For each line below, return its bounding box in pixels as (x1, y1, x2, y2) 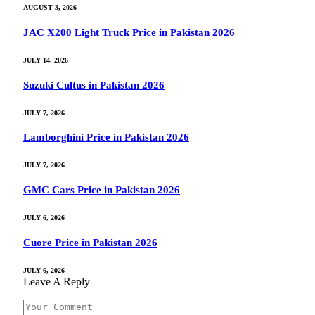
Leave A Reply (23, 276, 90, 288)
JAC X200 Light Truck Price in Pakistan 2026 (23, 26, 235, 38)
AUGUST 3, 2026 (23, 3, 77, 11)
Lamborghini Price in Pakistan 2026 (23, 131, 189, 143)
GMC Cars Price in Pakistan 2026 (23, 184, 180, 196)
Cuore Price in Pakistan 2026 (23, 237, 157, 249)
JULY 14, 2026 (23, 56, 68, 64)
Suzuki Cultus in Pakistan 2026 (23, 79, 165, 91)
